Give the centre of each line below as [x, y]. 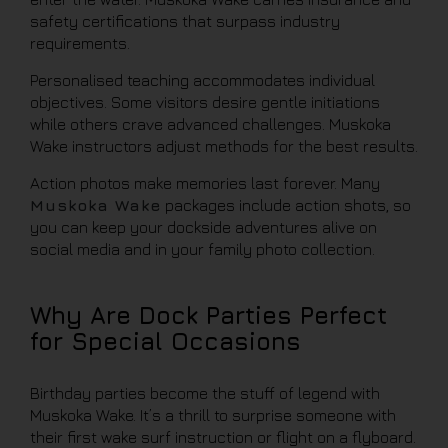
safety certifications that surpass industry [185, 21]
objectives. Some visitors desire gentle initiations [205, 102]
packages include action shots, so [286, 205]
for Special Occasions [165, 341]
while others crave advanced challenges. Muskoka [210, 124]
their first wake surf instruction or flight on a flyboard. [223, 437]
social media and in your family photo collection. [202, 249]
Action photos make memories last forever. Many [205, 183]
